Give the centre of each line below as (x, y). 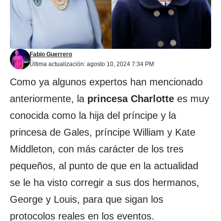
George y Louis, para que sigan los (87, 199)
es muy (192, 99)
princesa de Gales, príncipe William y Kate (103, 132)
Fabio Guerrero (51, 54)
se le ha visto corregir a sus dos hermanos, (105, 183)
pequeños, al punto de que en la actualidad (104, 166)
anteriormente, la (47, 99)
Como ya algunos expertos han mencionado (106, 82)
